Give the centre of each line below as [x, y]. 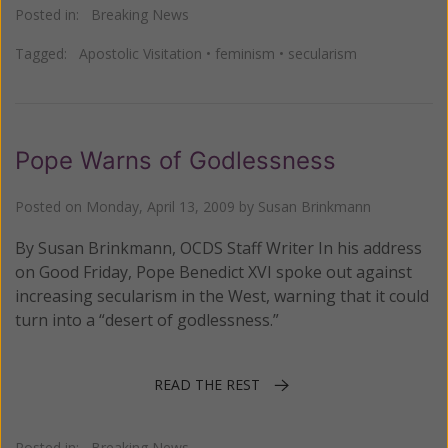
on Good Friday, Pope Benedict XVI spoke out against [213, 271]
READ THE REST [207, 384]
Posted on [50, 206]
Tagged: [47, 53]
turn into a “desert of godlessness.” [147, 319]
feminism [245, 53]
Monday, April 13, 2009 [160, 206]
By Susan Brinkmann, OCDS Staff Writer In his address [218, 247]
